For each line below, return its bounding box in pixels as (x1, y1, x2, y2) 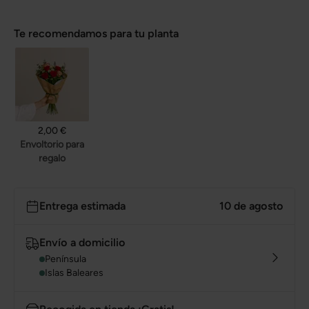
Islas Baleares (45, 266, 103, 279)
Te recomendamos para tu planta (14, 26, 179, 40)
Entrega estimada (39, 199, 126, 212)
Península (45, 252, 86, 265)
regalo (39, 152, 66, 164)
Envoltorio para (20, 138, 84, 150)
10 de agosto (219, 199, 283, 212)
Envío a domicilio (39, 235, 126, 249)
